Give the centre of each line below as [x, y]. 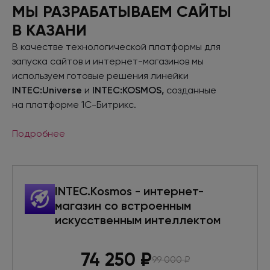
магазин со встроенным [123, 205]
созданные [190, 90]
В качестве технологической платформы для [116, 46]
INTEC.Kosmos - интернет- [129, 191]
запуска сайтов [49, 61]
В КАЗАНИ [49, 30]
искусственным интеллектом [138, 220]
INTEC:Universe [47, 90]
